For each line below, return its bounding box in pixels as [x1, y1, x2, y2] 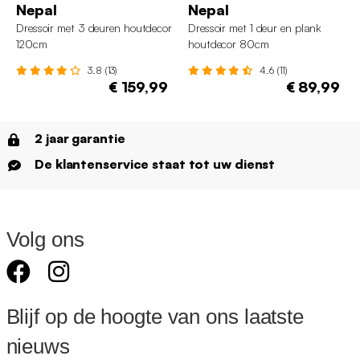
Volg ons [6, 227, 84, 252]
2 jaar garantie [35, 130, 125, 147]
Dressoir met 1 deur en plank [188, 21, 322, 35]
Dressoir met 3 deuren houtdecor [16, 21, 172, 35]
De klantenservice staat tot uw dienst [35, 156, 276, 173]
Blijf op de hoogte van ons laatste [6, 305, 305, 329]
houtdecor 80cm [188, 37, 269, 51]
